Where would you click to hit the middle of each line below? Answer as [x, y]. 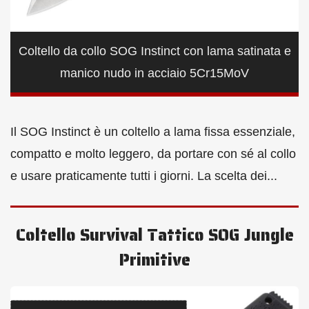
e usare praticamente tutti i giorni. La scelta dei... [144, 176]
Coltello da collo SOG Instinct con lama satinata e [154, 51]
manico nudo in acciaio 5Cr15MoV [154, 73]
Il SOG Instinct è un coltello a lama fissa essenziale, [153, 132]
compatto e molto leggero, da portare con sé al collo [153, 154]
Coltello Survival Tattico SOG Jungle [154, 236]
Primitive [154, 260]
